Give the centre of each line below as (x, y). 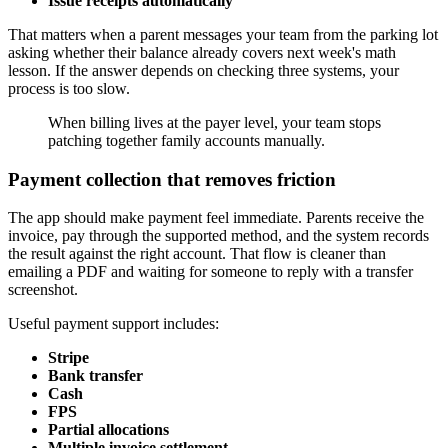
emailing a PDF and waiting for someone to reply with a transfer (210, 272)
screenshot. (43, 290)
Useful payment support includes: (113, 324)
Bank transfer (95, 376)
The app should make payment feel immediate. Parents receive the (216, 218)
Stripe (68, 358)
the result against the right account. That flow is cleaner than (197, 254)
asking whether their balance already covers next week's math (202, 52)
